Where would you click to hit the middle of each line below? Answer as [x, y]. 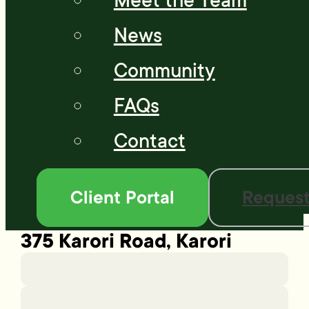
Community [164, 71]
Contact [149, 141]
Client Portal [122, 198]
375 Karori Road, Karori [127, 241]
